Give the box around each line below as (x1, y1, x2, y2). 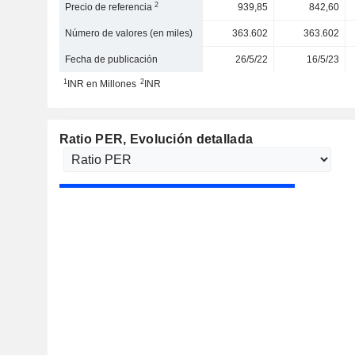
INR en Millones (67, 78, 136, 90)
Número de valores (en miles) (65, 28, 193, 39)
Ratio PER (59, 132, 124, 146)
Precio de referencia (65, 2, 155, 13)
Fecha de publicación (65, 54, 158, 65)
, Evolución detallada (123, 132, 254, 146)
